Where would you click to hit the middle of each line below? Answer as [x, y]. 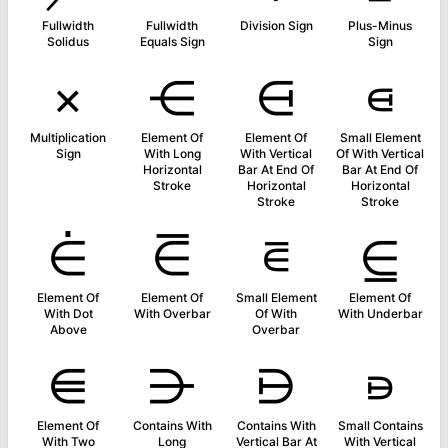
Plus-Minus [380, 25]
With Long [172, 153]
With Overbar [172, 313]
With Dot [68, 313]
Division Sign [276, 25]
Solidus [68, 41]
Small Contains [380, 425]
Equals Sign [172, 41]
